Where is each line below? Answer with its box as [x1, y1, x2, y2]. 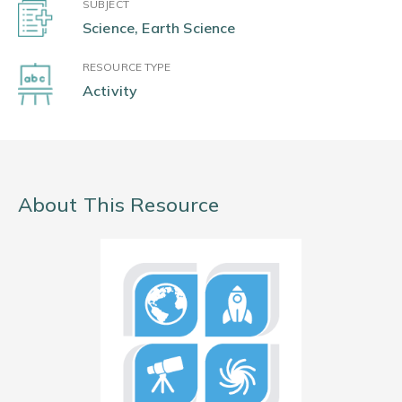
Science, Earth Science [83, 19, 236, 37]
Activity [83, 82, 138, 100]
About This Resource [18, 192, 220, 218]
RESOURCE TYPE [83, 60, 171, 74]
